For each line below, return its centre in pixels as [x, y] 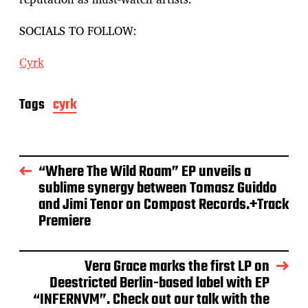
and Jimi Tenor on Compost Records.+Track [164, 205]
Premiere [65, 221]
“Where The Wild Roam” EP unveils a [145, 172]
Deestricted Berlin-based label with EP [159, 283]
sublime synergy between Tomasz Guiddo [158, 188]
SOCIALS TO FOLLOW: [78, 31]
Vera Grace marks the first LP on [177, 266]
